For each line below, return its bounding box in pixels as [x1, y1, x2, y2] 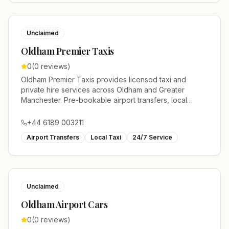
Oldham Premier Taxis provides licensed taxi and [21, 75, 186, 84]
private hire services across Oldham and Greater [21, 85, 185, 94]
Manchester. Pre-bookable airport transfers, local [21, 96, 187, 104]
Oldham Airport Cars [21, 198, 108, 211]
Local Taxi [90, 133, 121, 141]
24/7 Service [132, 133, 172, 141]
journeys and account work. [21, 106, 114, 114]
